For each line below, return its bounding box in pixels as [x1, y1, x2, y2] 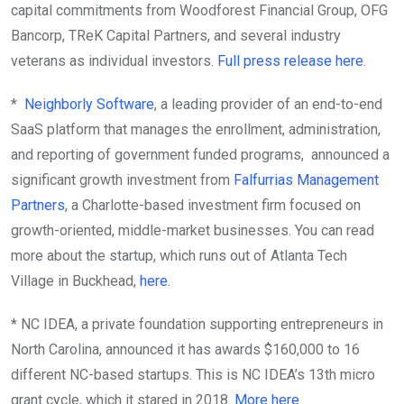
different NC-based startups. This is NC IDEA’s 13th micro [11, 366, 375, 384]
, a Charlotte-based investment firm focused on [65, 197, 361, 215]
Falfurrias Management [234, 171, 379, 189]
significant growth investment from [11, 171, 234, 189]
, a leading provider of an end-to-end [154, 96, 382, 114]
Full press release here [217, 52, 363, 70]
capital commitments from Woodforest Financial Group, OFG [11, 2, 388, 20]
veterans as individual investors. [11, 52, 217, 70]
